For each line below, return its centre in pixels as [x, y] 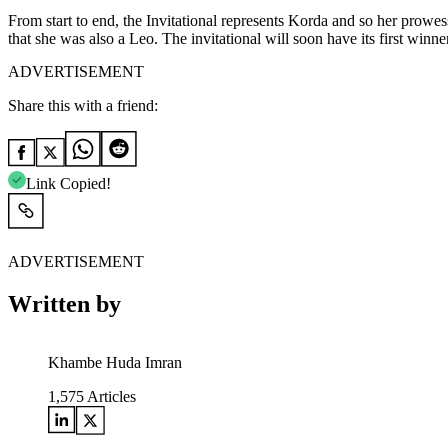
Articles [110, 397]
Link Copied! [68, 184]
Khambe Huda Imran [115, 363]
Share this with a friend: [83, 106]
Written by [64, 304]
